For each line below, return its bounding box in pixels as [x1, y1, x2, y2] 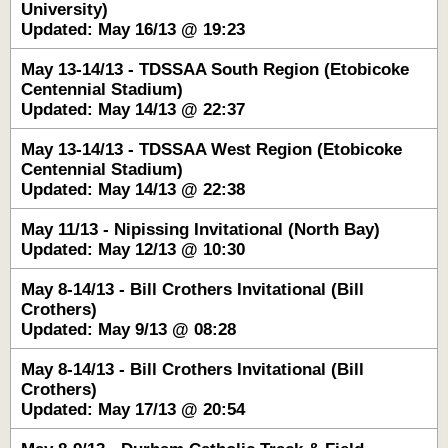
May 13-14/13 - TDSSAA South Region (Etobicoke [21, 60, 409, 79]
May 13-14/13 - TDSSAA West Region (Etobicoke [21, 140, 402, 159]
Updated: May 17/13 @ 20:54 [21, 400, 245, 419]
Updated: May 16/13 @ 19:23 [21, 20, 245, 39]
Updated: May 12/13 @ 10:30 [21, 240, 245, 259]
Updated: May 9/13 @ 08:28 [21, 320, 236, 339]
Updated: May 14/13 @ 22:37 [21, 100, 245, 119]
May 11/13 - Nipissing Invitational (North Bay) [21, 220, 380, 239]
